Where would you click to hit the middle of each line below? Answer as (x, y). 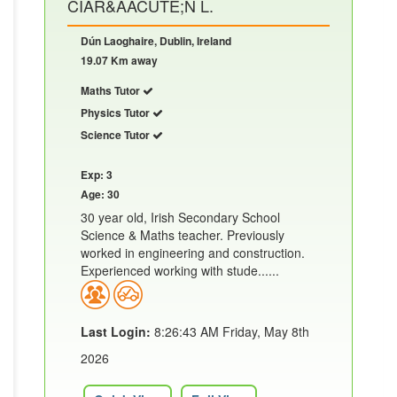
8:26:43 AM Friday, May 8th (230, 331)
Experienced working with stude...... (180, 270)
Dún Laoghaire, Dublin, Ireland (156, 40)
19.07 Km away (119, 60)
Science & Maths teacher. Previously (183, 234)
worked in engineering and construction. (193, 252)
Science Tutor (117, 134)
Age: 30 (100, 194)
